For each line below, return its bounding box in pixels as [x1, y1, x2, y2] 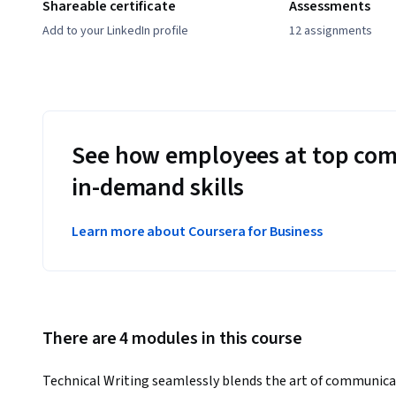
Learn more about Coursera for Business [72, 222, 324, 242]
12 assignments [289, 22, 373, 41]
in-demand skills [72, 170, 245, 206]
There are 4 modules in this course [42, 326, 302, 352]
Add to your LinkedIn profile [42, 22, 188, 41]
